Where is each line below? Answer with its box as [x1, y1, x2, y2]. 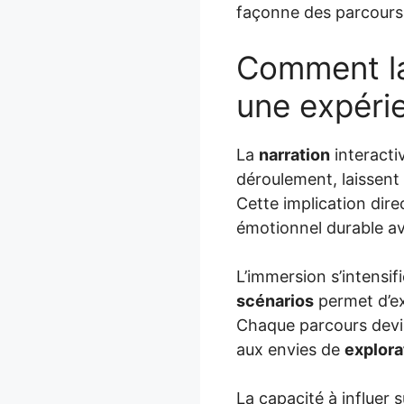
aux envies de [236, 339, 344, 359]
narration [259, 144, 330, 164]
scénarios [236, 290, 314, 310]
